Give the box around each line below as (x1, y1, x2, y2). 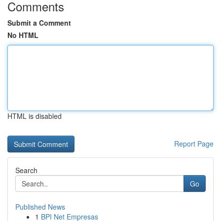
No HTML (7, 30, 38, 40)
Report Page (174, 139, 214, 148)
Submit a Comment (7, 18, 71, 28)
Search (15, 165, 37, 175)
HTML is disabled (7, 111, 62, 121)
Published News (15, 202, 65, 212)
